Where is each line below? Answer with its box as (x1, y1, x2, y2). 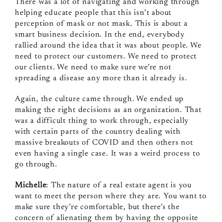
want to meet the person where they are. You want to (14, 192, 207, 200)
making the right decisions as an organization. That (14, 106, 202, 114)
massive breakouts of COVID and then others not (14, 138, 193, 147)
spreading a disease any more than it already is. (14, 74, 187, 82)
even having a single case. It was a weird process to (14, 149, 200, 158)
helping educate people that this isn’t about (14, 8, 172, 17)
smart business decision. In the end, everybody (14, 30, 185, 39)
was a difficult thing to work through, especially (14, 116, 189, 125)
